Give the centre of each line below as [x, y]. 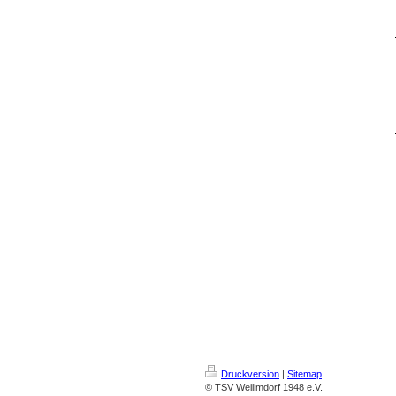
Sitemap [305, 374]
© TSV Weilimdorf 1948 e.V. [264, 387]
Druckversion [250, 374]
